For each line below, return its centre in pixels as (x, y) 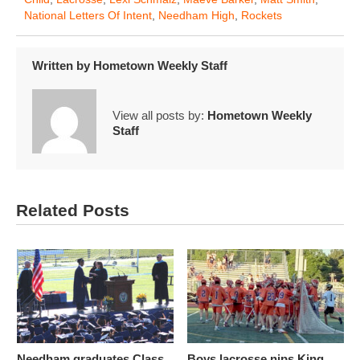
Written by (63, 66)
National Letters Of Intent (88, 15)
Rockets (262, 15)
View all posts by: (160, 115)
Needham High (196, 15)
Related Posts (73, 210)
